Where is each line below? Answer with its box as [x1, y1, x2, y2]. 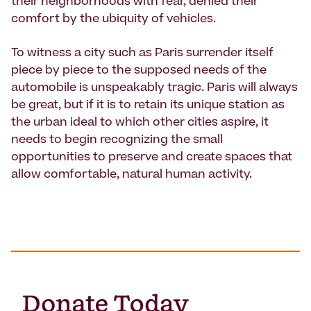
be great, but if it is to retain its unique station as [11, 100, 285, 112]
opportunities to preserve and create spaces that [11, 152, 292, 164]
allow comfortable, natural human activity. [11, 169, 252, 181]
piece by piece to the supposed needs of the [11, 65, 267, 77]
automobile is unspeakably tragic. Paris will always [11, 83, 298, 94]
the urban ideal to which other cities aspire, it [11, 117, 269, 129]
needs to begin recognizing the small [11, 135, 223, 146]
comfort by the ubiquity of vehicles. [11, 14, 216, 26]
